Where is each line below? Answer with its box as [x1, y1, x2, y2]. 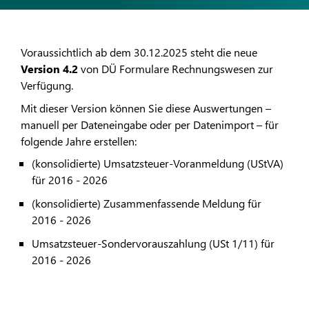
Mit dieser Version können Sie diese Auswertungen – [21, 100, 271, 115]
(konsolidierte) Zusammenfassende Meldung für [32, 196, 261, 211]
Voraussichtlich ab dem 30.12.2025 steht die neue [21, 45, 257, 60]
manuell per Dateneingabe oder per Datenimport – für [21, 117, 279, 132]
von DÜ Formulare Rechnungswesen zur [78, 61, 273, 77]
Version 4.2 [21, 61, 78, 77]
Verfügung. [21, 78, 73, 93]
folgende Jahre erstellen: [21, 133, 137, 148]
